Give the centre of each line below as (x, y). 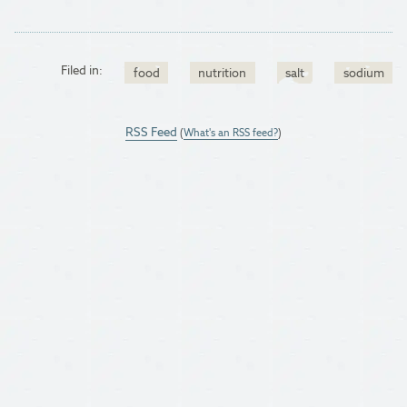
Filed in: (82, 70)
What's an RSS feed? (231, 132)
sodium (363, 72)
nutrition (223, 72)
